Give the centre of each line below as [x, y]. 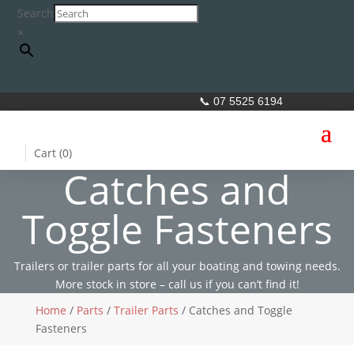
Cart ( [49, 153]
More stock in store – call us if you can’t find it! [177, 284]
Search [36, 13]
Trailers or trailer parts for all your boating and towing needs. [177, 266]
